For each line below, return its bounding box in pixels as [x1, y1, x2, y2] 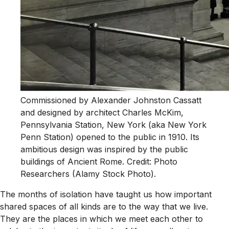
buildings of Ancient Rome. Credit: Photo [20, 156, 177, 167]
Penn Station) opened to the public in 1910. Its [20, 132, 199, 143]
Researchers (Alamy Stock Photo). [20, 169, 156, 179]
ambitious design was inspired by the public [20, 144, 188, 155]
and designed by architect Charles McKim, [20, 107, 184, 118]
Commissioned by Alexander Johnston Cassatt [20, 95, 201, 106]
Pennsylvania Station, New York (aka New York [20, 120, 207, 130]
